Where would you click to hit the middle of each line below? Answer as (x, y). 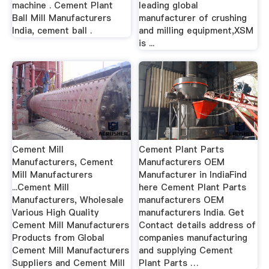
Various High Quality (55, 213)
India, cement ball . (52, 30)
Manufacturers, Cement (62, 162)
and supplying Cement (186, 250)
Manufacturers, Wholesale (68, 200)
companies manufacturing (193, 238)
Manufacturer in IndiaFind (193, 175)
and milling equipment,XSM (196, 30)
